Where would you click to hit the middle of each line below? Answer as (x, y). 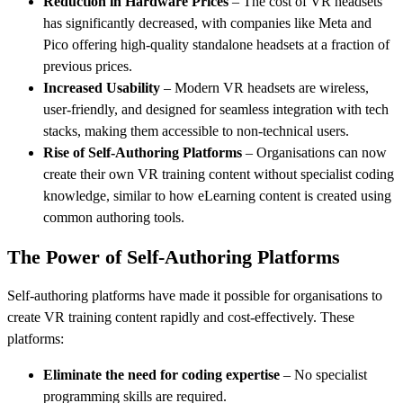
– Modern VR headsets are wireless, (264, 88)
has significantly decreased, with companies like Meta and (207, 23)
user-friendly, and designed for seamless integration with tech (216, 110)
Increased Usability (102, 88)
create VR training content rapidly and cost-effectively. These (181, 317)
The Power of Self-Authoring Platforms (174, 256)
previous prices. (88, 67)
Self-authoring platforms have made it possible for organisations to (195, 295)
